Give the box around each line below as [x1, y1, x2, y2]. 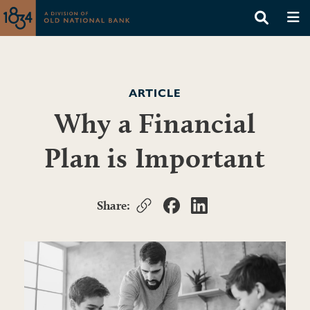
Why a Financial [54, 107, 256, 139]
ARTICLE [128, 86, 182, 100]
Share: [97, 198, 130, 212]
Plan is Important [44, 141, 266, 174]
